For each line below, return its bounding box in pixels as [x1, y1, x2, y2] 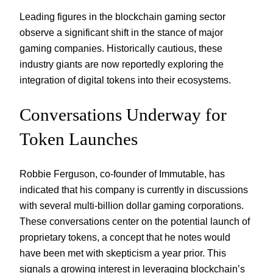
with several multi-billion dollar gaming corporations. [19, 200, 244, 211]
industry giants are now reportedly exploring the [19, 58, 224, 69]
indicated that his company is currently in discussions [19, 184, 248, 196]
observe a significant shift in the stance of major [19, 26, 223, 38]
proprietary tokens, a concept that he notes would [19, 232, 230, 243]
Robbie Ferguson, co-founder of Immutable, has [19, 168, 225, 180]
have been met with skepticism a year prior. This [19, 247, 226, 259]
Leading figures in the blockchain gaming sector [19, 10, 225, 22]
